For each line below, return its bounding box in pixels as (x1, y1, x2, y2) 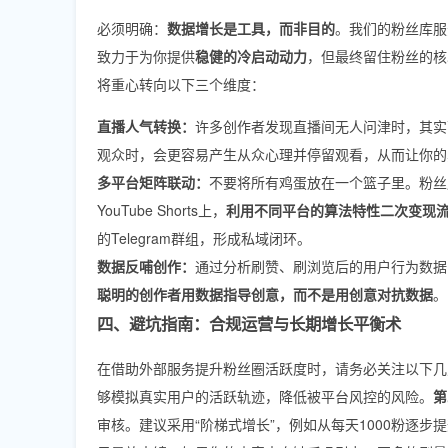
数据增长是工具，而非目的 (167, 17, 335, 38)
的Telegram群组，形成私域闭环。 (97, 227, 311, 248)
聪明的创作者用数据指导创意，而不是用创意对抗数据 (97, 283, 433, 304)
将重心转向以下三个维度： (97, 73, 265, 94)
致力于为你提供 (97, 45, 195, 66)
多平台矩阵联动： (97, 171, 209, 192)
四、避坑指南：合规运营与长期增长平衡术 (97, 311, 401, 335)
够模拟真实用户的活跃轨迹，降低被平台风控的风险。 (97, 385, 433, 406)
